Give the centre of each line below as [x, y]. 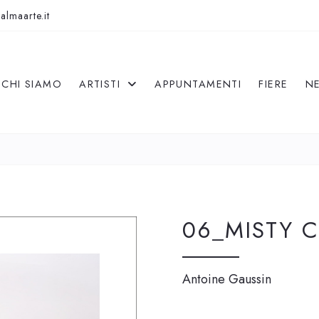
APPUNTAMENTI [198, 84]
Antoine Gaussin [227, 279]
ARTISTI [102, 84]
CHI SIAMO [32, 84]
